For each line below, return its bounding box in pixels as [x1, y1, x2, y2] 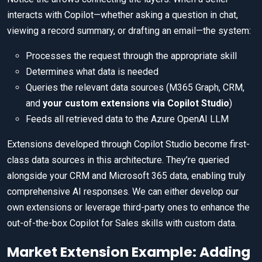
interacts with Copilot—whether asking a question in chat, [7, 9, 238, 21]
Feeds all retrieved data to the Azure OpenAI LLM [26, 113, 229, 125]
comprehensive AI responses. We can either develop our [7, 186, 239, 198]
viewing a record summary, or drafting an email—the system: [7, 25, 251, 37]
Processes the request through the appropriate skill [26, 50, 237, 62]
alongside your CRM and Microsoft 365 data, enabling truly [7, 170, 246, 182]
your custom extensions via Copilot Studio [43, 98, 229, 109]
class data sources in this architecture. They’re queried [7, 154, 229, 166]
